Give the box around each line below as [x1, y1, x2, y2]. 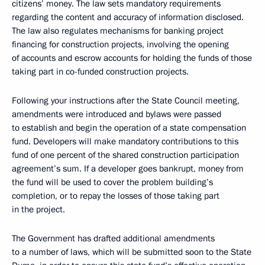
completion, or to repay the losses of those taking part [12, 190, 219, 202]
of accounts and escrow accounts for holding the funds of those [12, 52, 252, 64]
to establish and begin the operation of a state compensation [12, 122, 246, 134]
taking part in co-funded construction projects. [12, 66, 189, 77]
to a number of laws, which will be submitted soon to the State [12, 246, 251, 258]
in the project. [12, 203, 65, 215]
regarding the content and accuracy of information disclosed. [12, 11, 244, 23]
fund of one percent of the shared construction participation [12, 149, 239, 161]
